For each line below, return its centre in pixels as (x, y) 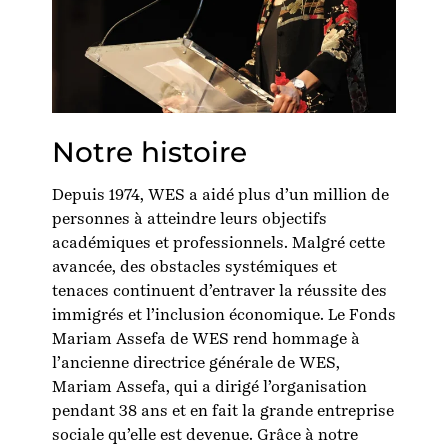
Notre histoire (149, 152)
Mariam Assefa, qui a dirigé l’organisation (209, 386)
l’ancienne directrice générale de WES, (196, 362)
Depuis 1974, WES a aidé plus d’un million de (220, 194)
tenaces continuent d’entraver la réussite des (219, 290)
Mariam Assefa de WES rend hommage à (206, 338)
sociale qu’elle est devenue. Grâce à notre (205, 434)
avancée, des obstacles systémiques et (194, 266)
